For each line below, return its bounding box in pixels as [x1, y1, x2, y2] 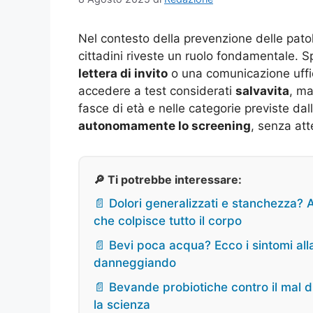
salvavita [235, 84, 289, 99]
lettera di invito [78, 66, 168, 81]
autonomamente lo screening [78, 119, 251, 133]
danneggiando [94, 256, 176, 270]
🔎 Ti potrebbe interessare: [94, 173, 242, 187]
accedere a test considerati [78, 84, 235, 99]
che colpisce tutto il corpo [94, 214, 242, 228]
